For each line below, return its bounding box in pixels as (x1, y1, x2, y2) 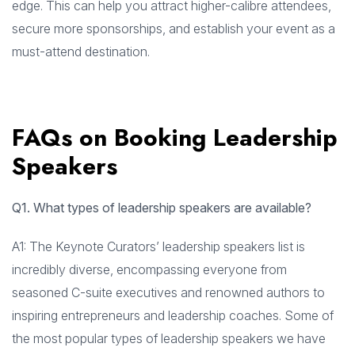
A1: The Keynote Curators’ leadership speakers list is (12, 239, 305, 255)
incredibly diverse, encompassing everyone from (12, 261, 287, 278)
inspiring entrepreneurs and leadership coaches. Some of (12, 307, 334, 324)
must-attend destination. (12, 44, 150, 60)
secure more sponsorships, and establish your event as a (12, 21, 335, 37)
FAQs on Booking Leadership (12, 120, 338, 155)
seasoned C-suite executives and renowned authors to (12, 284, 325, 301)
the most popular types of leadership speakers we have (12, 330, 326, 347)
